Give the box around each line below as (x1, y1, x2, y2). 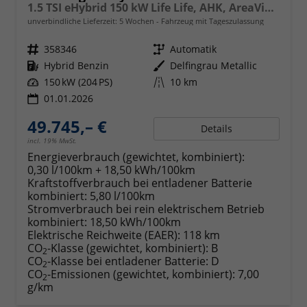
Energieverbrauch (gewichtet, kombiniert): (27, 149, 245, 164)
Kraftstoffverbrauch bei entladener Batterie (27, 175, 252, 191)
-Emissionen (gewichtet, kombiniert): (47, 266, 238, 282)
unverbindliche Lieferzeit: (27, 15, 119, 26)
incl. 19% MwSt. (27, 135, 77, 145)
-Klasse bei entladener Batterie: (47, 253, 208, 269)
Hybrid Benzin (44, 58, 109, 72)
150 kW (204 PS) (44, 75, 112, 88)
